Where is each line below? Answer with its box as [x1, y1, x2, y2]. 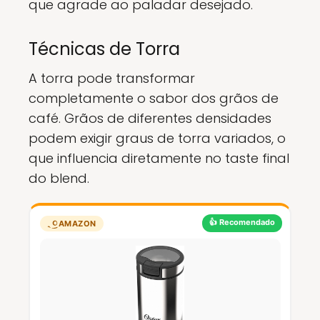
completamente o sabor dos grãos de [29, 89, 279, 107]
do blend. [29, 169, 89, 187]
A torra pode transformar [29, 69, 195, 87]
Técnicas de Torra [29, 37, 180, 61]
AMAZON [58, 219, 96, 229]
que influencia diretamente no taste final [29, 149, 289, 167]
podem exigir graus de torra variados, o [29, 129, 286, 147]
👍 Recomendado [209, 217, 275, 227]
